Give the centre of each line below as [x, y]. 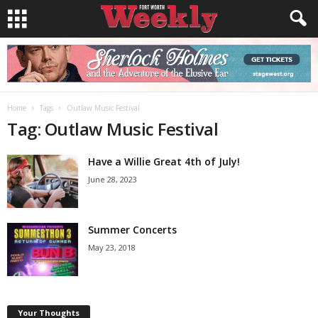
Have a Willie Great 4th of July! [164, 161]
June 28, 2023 [113, 179]
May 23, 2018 [112, 247]
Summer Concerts [132, 230]
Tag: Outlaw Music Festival [113, 129]
